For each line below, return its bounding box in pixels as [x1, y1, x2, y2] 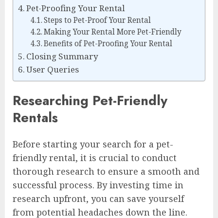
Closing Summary [26, 51, 99, 62]
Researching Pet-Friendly [13, 91, 167, 110]
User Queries [26, 64, 79, 75]
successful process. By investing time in [13, 179, 183, 191]
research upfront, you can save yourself [13, 192, 184, 204]
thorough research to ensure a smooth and [13, 165, 200, 177]
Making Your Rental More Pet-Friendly [43, 27, 182, 37]
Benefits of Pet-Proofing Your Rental [43, 38, 172, 49]
